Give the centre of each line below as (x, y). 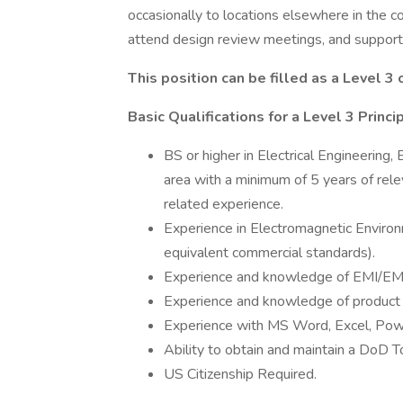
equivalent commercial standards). (269, 253)
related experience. (224, 204)
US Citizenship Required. (240, 374)
